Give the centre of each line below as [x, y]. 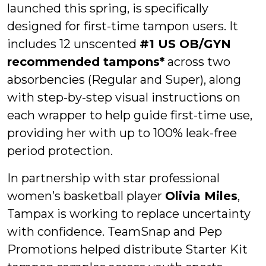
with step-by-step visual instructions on [124, 97]
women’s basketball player [86, 196]
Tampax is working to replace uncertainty [129, 213]
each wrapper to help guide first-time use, [130, 115]
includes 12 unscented [73, 44]
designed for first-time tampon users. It [123, 26]
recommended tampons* [86, 61]
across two [197, 61]
